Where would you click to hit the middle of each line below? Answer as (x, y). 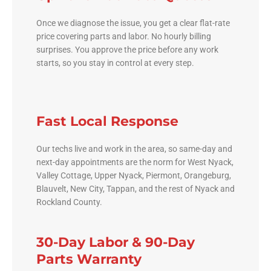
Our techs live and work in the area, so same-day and (134, 149)
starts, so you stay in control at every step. (115, 63)
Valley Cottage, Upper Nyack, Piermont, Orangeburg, (134, 175)
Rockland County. (69, 202)
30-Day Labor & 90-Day (116, 242)
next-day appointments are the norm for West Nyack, (135, 162)
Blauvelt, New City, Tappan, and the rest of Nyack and (135, 188)
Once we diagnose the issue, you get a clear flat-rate (133, 23)
